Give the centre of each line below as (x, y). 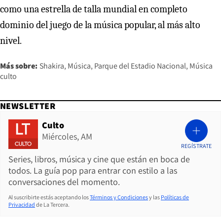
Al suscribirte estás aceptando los (49, 197)
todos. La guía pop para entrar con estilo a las (93, 170)
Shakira (52, 66)
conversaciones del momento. (64, 182)
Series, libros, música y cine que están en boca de (99, 159)
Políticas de (175, 197)
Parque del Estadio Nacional (140, 66)
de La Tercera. (53, 204)
